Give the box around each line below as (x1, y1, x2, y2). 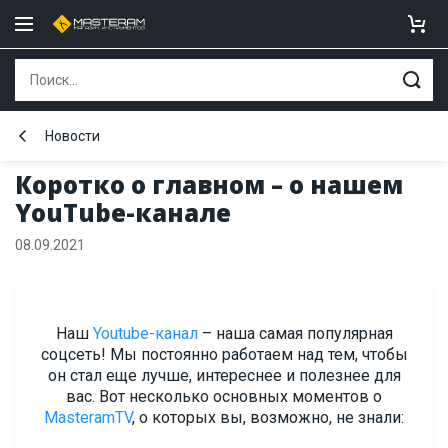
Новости (45, 128, 100, 144)
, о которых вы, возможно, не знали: (132, 408, 404, 427)
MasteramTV (44, 408, 132, 427)
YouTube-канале (15, 196, 231, 229)
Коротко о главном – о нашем (15, 168, 403, 201)
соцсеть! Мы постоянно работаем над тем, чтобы (40, 345, 408, 364)
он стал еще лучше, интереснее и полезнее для (47, 366, 401, 385)
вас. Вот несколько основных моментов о (66, 387, 382, 406)
